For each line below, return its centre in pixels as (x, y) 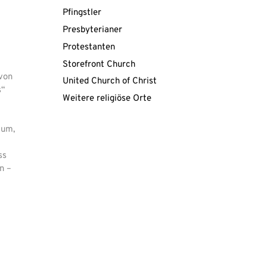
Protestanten (89, 47)
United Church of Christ (110, 82)
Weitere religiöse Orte (107, 99)
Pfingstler (82, 13)
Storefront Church (99, 64)
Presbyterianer (92, 30)
